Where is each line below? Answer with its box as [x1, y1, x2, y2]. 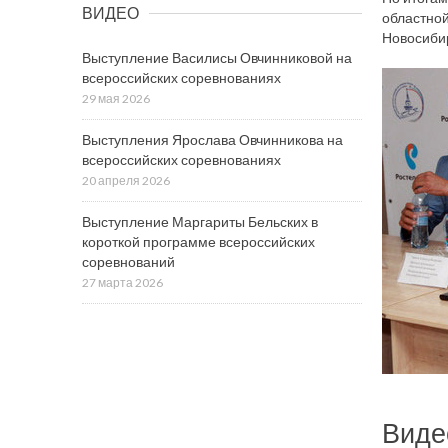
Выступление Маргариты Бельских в [82, 213, 318, 230]
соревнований [82, 253, 175, 270]
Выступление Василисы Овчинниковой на [82, 49, 352, 66]
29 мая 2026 [82, 91, 150, 106]
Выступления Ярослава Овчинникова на [82, 131, 343, 148]
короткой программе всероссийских [82, 233, 315, 250]
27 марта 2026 [82, 275, 163, 290]
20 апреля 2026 [82, 173, 170, 188]
